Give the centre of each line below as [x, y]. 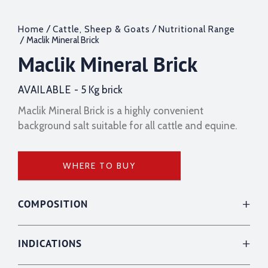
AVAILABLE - [48, 90]
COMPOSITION [53, 204]
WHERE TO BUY [99, 166]
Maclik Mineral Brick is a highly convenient [111, 111]
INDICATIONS [50, 244]
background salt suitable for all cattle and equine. [128, 126]
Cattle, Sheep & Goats [101, 30]
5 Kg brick [102, 90]
